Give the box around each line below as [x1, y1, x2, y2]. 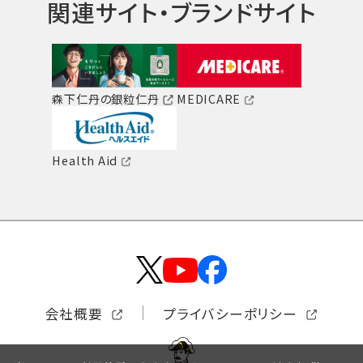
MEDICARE [177, 89, 241, 107]
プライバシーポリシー [163, 303, 297, 323]
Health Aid [52, 152, 118, 169]
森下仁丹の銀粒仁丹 [52, 89, 160, 107]
